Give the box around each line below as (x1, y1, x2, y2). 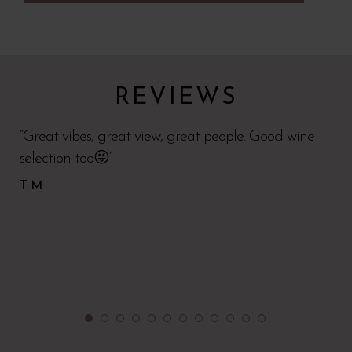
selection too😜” (20, 151, 112, 167)
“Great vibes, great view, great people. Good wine (20, 129, 314, 145)
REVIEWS (114, 86, 238, 111)
